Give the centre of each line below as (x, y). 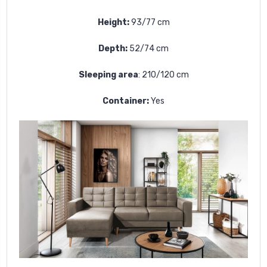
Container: (126, 101)
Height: (113, 22)
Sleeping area (108, 74)
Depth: (113, 48)
